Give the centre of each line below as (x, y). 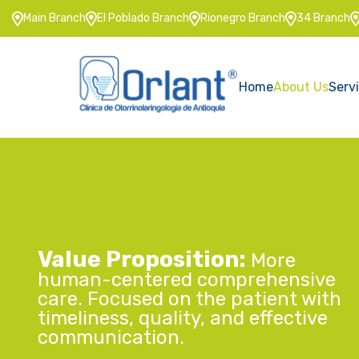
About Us (301, 87)
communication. (111, 337)
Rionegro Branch (243, 18)
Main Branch (54, 18)
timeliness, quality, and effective (183, 318)
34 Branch (323, 18)
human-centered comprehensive (187, 280)
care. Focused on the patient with (190, 299)
